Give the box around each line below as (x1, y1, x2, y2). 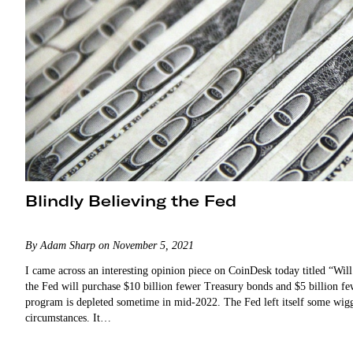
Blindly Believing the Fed (25, 191, 236, 210)
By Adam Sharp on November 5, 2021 (25, 240, 194, 251)
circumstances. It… (25, 312, 111, 324)
